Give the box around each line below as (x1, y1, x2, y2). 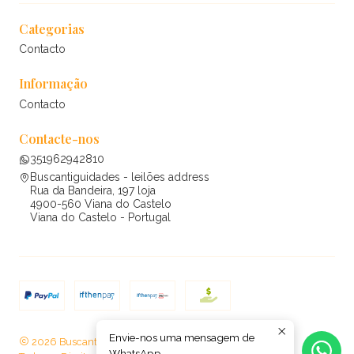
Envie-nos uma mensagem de (109, 331, 254, 344)
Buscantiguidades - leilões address (30, 171, 209, 184)
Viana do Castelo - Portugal (30, 211, 171, 224)
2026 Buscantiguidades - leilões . (29, 335, 186, 348)
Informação (19, 75, 88, 92)
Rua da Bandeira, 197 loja (30, 184, 156, 198)
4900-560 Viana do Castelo (30, 198, 171, 211)
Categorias (19, 21, 85, 38)
